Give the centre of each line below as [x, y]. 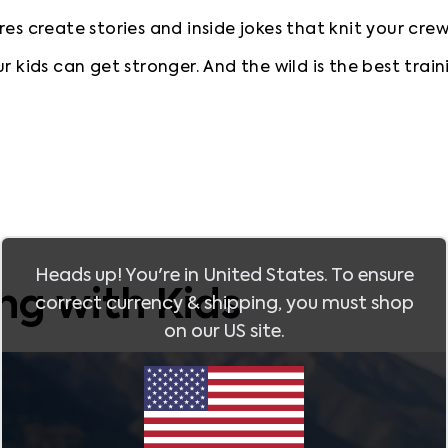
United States [263, 275]
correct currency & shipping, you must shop [224, 303]
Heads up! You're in [118, 275]
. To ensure [368, 275]
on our [193, 331]
